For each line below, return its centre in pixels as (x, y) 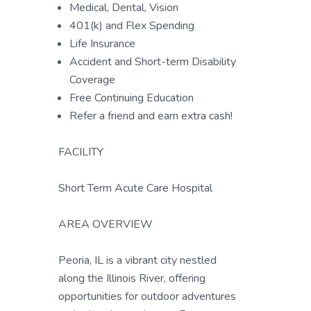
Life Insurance (102, 44)
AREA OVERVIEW (106, 224)
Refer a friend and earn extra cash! (151, 116)
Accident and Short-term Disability (153, 62)
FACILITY (81, 152)
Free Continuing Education (132, 98)
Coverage (92, 80)
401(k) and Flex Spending (132, 26)
